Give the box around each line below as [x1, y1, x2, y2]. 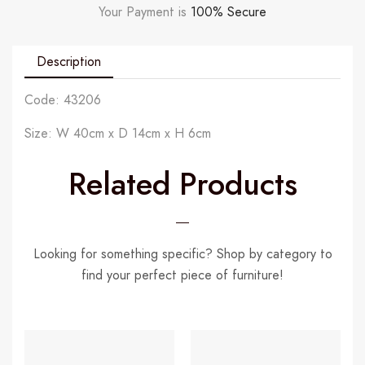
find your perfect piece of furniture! [81, 266, 284, 285]
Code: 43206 [24, 90, 101, 109]
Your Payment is [99, 2, 191, 21]
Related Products [68, 161, 297, 207]
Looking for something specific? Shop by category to [33, 244, 332, 264]
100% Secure [191, 2, 266, 21]
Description [37, 51, 101, 71]
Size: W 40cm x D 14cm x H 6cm [24, 123, 211, 143]
